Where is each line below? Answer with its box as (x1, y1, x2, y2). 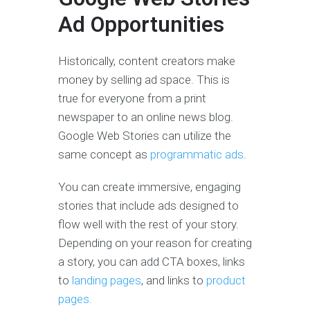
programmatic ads (150, 147, 244, 162)
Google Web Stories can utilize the (58, 129, 231, 143)
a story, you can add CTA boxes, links (58, 255, 245, 269)
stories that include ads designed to (58, 199, 239, 213)
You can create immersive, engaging (58, 180, 241, 194)
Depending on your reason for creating (58, 236, 252, 250)
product (206, 273, 246, 288)
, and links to (141, 273, 206, 288)
